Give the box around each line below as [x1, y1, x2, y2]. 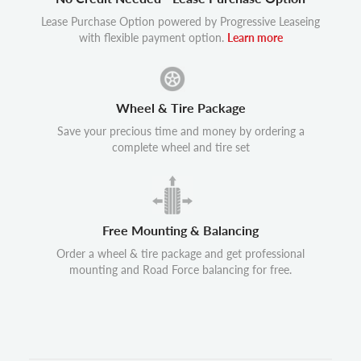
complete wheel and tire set [111, 140, 250, 154]
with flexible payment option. [78, 31, 227, 44]
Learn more [226, 31, 283, 44]
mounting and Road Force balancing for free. [69, 262, 292, 276]
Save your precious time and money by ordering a [56, 124, 305, 138]
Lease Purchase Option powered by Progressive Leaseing [41, 15, 320, 28]
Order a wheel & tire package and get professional [56, 246, 305, 260]
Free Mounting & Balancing [102, 222, 259, 238]
